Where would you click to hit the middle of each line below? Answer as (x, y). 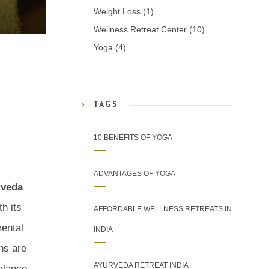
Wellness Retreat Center (140, 29)
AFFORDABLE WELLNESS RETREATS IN (163, 209)
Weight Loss (117, 11)
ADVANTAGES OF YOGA (134, 174)
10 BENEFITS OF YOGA (133, 138)
